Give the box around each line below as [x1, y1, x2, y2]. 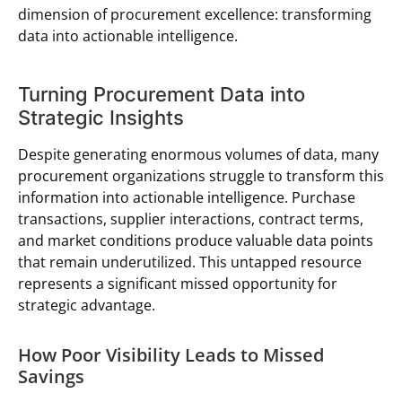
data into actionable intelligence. [18, 25, 238, 46]
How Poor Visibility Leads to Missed [18, 342, 324, 367]
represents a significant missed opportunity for [18, 273, 337, 293]
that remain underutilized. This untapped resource [18, 251, 362, 272]
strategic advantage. [18, 294, 159, 315]
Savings [18, 363, 84, 389]
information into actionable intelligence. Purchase [18, 187, 355, 207]
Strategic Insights [18, 105, 184, 129]
